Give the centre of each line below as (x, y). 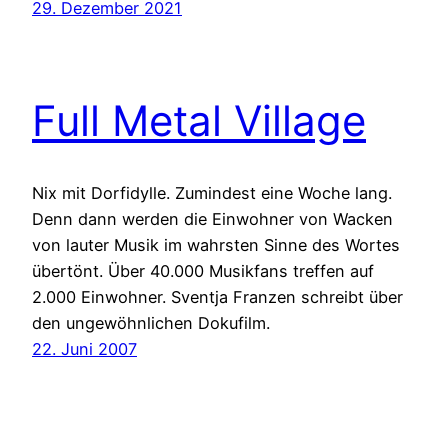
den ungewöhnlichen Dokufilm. (151, 323)
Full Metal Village (199, 120)
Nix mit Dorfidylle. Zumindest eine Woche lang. (212, 193)
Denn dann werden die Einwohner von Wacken (212, 219)
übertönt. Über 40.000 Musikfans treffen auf (203, 271)
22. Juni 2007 (84, 349)
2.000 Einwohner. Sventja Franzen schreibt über (217, 297)
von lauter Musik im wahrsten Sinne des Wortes (216, 245)
